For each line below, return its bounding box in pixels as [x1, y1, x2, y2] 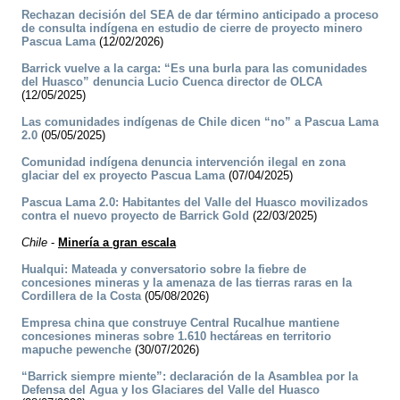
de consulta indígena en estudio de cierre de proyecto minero [21, 21, 362, 36]
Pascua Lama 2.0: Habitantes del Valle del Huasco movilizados [21, 196, 368, 210]
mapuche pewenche [21, 343, 131, 357]
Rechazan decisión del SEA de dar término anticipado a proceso [21, 8, 379, 22]
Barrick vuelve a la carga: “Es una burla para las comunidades [21, 62, 367, 76]
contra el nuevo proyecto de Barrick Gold [21, 209, 249, 223]
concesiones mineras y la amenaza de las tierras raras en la [21, 276, 352, 290]
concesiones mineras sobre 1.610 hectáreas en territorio [21, 329, 331, 344]
